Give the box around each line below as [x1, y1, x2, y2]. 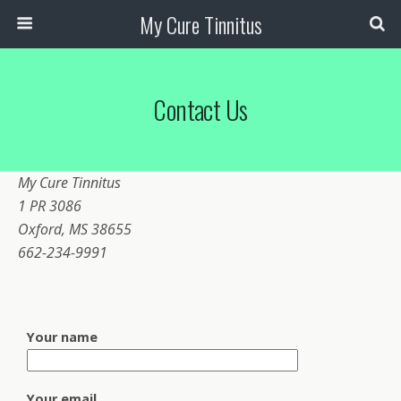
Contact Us [153, 90, 248, 128]
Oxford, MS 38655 [18, 219, 132, 239]
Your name [27, 328, 98, 346]
